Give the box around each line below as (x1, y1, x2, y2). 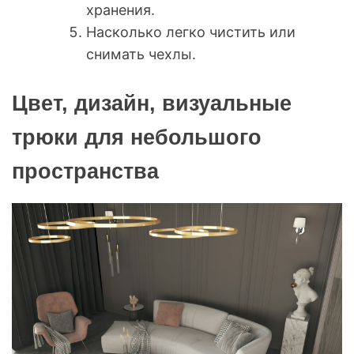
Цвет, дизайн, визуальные (12, 91, 292, 115)
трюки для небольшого (12, 125, 262, 149)
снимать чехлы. (86, 45, 196, 62)
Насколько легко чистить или (86, 23, 296, 40)
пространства (12, 159, 159, 183)
